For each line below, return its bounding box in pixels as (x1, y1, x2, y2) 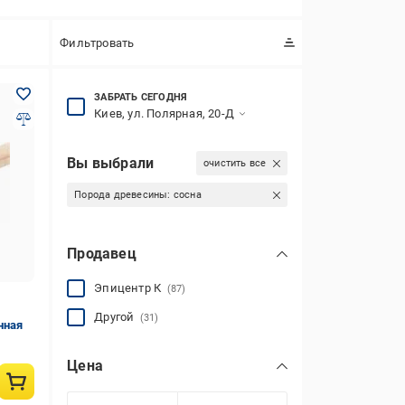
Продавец (67, 245, 137, 262)
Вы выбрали (67, 154, 155, 172)
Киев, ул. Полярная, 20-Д (94, 107, 234, 120)
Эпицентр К (94, 281, 167, 295)
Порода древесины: (74, 189, 174, 201)
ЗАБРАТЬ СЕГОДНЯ (94, 91, 188, 103)
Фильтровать (60, 35, 135, 50)
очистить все (202, 157, 267, 169)
